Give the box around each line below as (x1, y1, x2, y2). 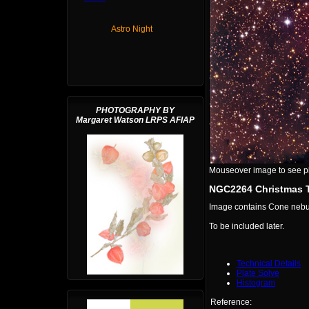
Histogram (237, 278, 275, 288)
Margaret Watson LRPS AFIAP (76, 115, 195, 125)
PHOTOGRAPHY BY (96, 106, 175, 115)
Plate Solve (237, 268, 279, 279)
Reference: (210, 297, 252, 308)
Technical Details (237, 259, 301, 269)
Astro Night (111, 24, 152, 34)
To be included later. (209, 221, 284, 232)
